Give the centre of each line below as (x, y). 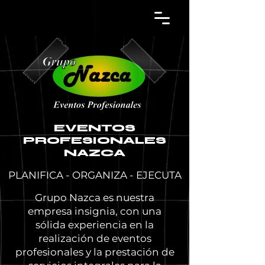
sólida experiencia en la (95, 225)
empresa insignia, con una (95, 211)
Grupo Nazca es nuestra (95, 198)
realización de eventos (95, 238)
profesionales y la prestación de (95, 252)
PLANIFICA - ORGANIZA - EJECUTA (95, 175)
